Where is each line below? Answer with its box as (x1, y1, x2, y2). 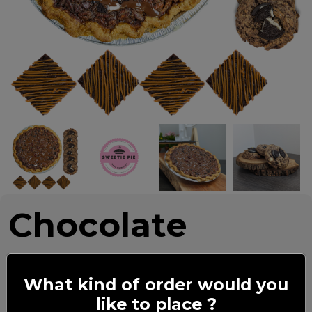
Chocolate (8, 204, 187, 245)
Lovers (8, 244, 123, 285)
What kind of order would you (24, 274, 288, 295)
